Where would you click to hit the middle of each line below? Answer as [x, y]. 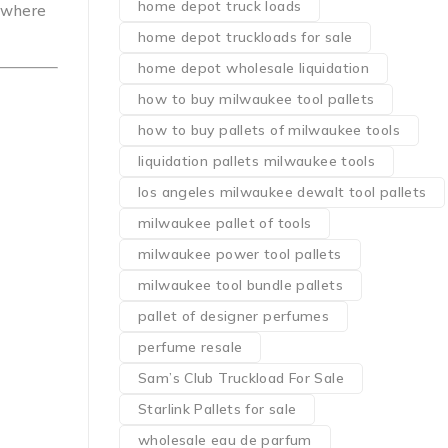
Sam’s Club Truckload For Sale [241, 378]
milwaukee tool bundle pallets [240, 285]
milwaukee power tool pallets [240, 254]
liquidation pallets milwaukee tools [257, 161]
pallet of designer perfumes [234, 316]
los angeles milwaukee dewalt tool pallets [282, 192]
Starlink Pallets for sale [217, 409]
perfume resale [190, 347]
